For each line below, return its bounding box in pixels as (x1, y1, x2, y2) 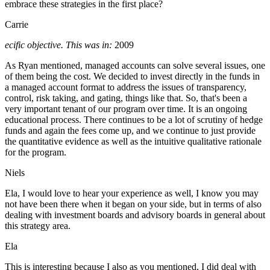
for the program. (5, 147, 66, 158)
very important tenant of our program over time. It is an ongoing (5, 104, 247, 115)
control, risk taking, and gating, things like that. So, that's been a (5, 93, 247, 104)
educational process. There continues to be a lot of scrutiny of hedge (5, 115, 263, 125)
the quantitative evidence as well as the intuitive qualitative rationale (5, 136, 262, 147)
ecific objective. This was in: (5, 40, 112, 51)
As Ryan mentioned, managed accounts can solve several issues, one (5, 60, 265, 71)
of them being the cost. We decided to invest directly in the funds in (5, 71, 260, 82)
